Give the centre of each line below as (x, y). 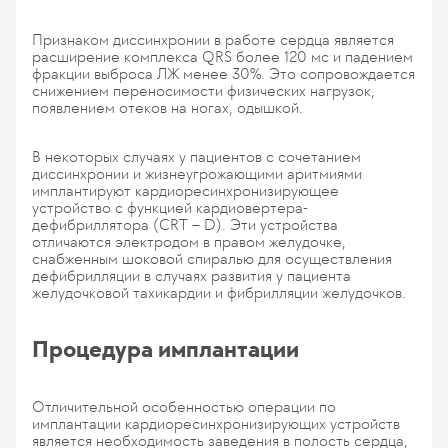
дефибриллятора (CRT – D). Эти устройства (185, 224)
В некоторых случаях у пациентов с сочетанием (196, 156)
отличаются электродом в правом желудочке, (189, 241)
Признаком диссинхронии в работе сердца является (213, 39)
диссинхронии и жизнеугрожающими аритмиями (197, 173)
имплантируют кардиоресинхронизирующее (185, 190)
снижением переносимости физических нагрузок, (203, 90)
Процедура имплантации (165, 349)
